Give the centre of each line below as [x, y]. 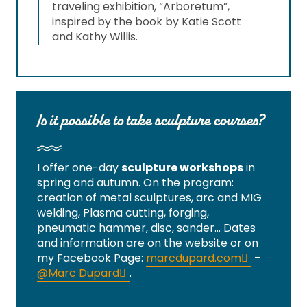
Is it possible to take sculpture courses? [151, 120]
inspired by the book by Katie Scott [147, 22]
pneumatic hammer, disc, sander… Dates [146, 228]
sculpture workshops [182, 168]
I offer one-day [79, 168]
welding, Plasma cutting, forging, [123, 213]
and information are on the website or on [148, 243]
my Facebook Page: [91, 258]
